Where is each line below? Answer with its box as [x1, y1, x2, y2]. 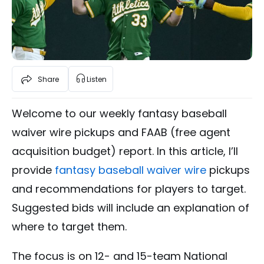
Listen [87, 74, 107, 84]
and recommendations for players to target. [12, 181, 246, 197]
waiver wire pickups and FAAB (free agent [12, 125, 230, 140]
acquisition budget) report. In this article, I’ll [12, 144, 238, 159]
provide [12, 163, 55, 178]
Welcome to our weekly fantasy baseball [12, 106, 227, 121]
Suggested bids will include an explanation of [12, 200, 249, 216]
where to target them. [12, 219, 127, 235]
